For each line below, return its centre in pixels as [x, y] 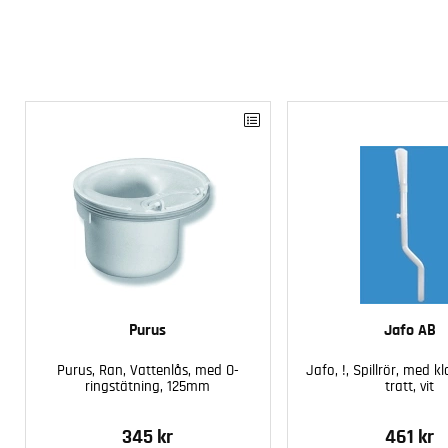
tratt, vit [410, 386]
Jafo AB [409, 329]
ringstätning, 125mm [148, 386]
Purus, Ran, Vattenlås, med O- [147, 370]
